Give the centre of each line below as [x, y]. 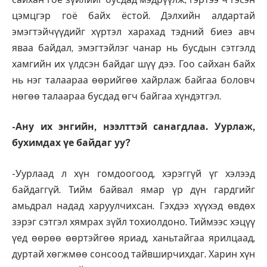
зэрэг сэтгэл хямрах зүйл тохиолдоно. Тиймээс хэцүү [133, 222]
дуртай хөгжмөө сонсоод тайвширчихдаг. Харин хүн [133, 254]
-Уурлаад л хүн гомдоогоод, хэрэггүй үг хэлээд [133, 173]
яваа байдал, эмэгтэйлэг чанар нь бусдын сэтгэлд [133, 48]
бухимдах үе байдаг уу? [71, 143]
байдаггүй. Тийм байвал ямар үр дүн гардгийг [133, 190]
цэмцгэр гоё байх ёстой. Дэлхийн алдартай [133, 15]
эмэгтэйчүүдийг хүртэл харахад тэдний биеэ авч [133, 32]
